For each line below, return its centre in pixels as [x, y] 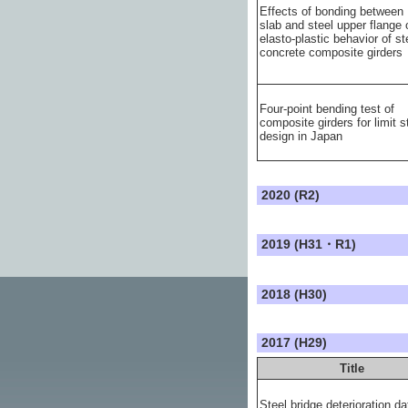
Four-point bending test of [327, 109]
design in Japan [301, 136]
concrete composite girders [331, 52]
